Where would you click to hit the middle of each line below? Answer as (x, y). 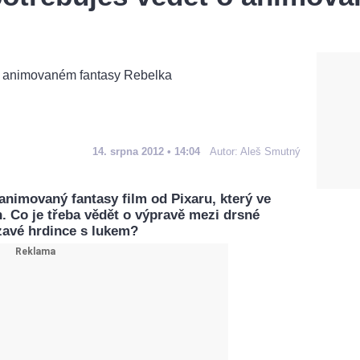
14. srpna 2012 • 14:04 (146, 151)
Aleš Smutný (270, 151)
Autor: (225, 151)
